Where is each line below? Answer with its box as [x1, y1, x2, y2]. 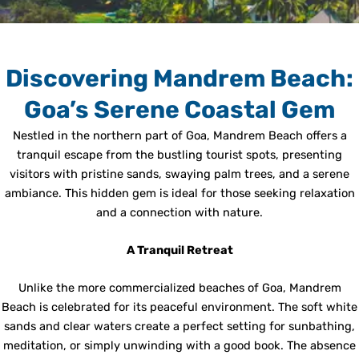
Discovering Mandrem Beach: [6, 63, 353, 93]
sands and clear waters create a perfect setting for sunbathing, [4, 319, 355, 334]
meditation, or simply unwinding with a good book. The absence [3, 338, 356, 353]
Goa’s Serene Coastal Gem [24, 95, 335, 124]
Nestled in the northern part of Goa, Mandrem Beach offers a [12, 127, 347, 143]
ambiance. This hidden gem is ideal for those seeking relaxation [4, 185, 355, 200]
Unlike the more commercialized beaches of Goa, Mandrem [18, 280, 341, 296]
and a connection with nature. [96, 204, 263, 220]
